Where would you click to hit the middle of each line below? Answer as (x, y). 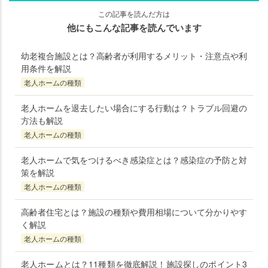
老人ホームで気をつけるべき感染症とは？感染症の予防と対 (134, 160)
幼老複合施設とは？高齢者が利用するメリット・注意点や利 (134, 56)
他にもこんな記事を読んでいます (134, 28)
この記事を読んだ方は (134, 14)
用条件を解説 (46, 68)
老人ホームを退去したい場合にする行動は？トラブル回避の (134, 108)
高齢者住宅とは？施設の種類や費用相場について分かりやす (134, 212)
